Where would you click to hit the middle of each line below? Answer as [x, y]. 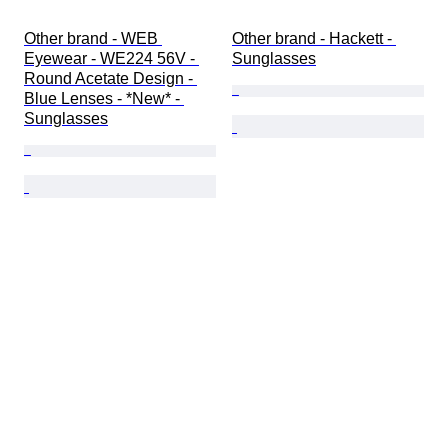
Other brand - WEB [93, 39]
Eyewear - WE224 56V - [111, 59]
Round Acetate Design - [110, 79]
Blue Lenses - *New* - [104, 99]
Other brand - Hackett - [314, 39]
